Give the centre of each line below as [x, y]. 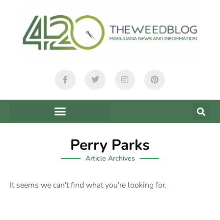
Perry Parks [110, 145]
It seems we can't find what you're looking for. [88, 185]
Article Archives [110, 158]
